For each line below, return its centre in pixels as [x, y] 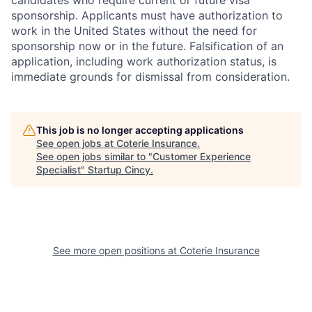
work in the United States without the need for [134, 30]
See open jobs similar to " [94, 156]
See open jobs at [76, 143]
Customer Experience [202, 156]
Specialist [58, 169]
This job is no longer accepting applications [140, 130]
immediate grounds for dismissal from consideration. [150, 76]
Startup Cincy [119, 169]
